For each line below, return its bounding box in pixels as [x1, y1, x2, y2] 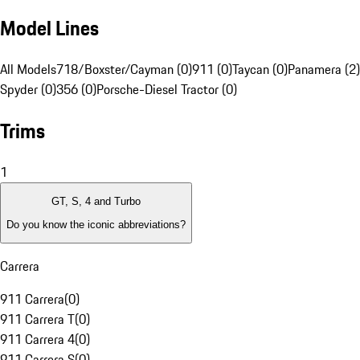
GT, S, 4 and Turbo [51, 195, 141, 208]
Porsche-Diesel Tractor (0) [96, 80, 237, 100]
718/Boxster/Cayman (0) [56, 59, 192, 80]
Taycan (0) [232, 59, 288, 80]
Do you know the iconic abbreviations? [6, 218, 186, 231]
